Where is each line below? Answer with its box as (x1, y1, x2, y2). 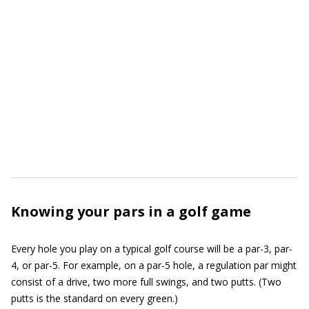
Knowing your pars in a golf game (11, 202, 251, 221)
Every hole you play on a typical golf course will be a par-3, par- (11, 242, 292, 255)
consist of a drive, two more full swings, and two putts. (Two (11, 275, 281, 288)
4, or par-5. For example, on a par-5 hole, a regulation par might (11, 259, 297, 272)
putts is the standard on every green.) (11, 292, 178, 305)
